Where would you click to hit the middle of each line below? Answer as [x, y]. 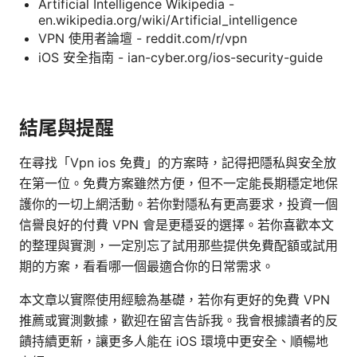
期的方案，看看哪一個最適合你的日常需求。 [147, 266]
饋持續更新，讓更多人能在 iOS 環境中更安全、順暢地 [174, 341]
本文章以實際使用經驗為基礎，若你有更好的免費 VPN [175, 299]
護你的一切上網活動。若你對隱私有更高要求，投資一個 [178, 204]
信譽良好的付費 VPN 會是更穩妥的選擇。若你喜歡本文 [177, 224]
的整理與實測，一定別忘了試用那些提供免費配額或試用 [178, 245]
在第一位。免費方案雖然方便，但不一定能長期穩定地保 [178, 183]
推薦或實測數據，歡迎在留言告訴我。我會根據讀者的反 [178, 320]
